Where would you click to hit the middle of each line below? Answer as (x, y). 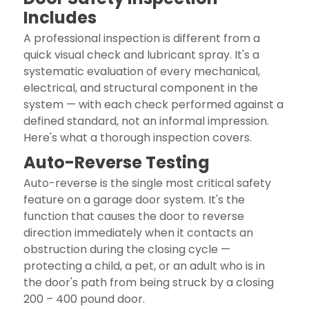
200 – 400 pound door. (84, 299)
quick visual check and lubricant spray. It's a (141, 54)
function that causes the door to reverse (133, 216)
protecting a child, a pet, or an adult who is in (144, 266)
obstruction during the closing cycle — (127, 249)
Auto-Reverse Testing (116, 162)
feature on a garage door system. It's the (134, 199)
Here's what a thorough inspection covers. (137, 137)
